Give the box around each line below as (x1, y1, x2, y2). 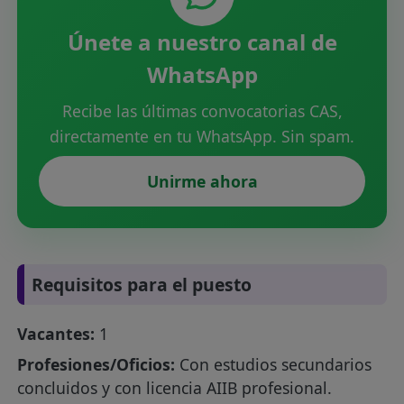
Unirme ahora (146, 170, 258, 192)
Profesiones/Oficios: (17, 353, 176, 376)
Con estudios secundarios (175, 353, 372, 376)
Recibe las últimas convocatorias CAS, (61, 100, 343, 122)
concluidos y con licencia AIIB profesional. (17, 377, 333, 399)
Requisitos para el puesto (32, 272, 252, 297)
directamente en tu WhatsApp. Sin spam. (50, 125, 354, 147)
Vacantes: (17, 323, 96, 345)
